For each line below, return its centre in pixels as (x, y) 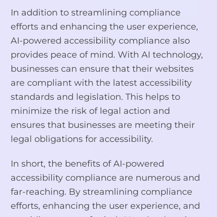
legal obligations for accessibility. (82, 139)
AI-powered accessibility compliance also (101, 40)
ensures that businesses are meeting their (103, 124)
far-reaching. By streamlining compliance (102, 192)
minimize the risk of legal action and (91, 110)
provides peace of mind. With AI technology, (107, 54)
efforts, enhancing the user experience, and (106, 206)
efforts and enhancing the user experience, (105, 26)
